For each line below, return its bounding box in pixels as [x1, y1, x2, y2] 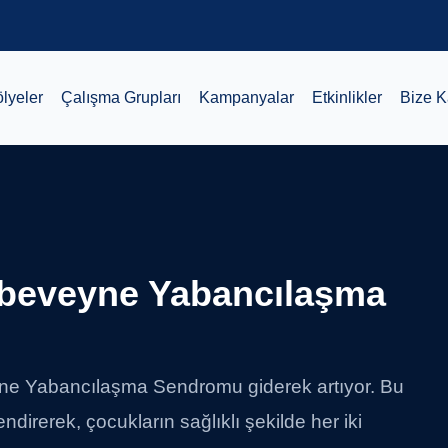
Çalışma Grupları [61, 88, 181, 106]
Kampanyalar [199, 88, 294, 106]
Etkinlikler [312, 88, 382, 106]
